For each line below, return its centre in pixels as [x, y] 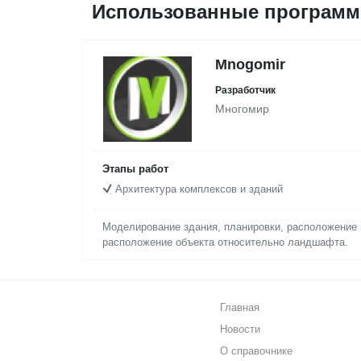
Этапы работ [135, 169]
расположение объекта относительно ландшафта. [225, 243]
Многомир [242, 109]
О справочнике [256, 351]
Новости [240, 330]
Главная [239, 308]
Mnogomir [250, 64]
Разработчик [245, 90]
